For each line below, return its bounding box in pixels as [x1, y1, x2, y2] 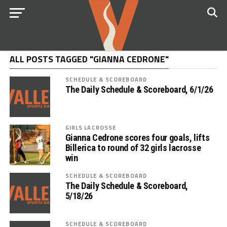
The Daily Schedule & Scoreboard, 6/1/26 [65, 84, 213, 95]
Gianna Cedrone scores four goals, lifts [65, 132, 210, 143]
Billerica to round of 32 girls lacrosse [65, 142, 201, 153]
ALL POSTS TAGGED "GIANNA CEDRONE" [9, 52, 169, 66]
